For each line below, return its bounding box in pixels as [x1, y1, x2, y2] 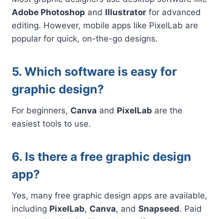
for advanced [146, 7, 201, 17]
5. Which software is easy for [12, 64, 177, 79]
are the [152, 105, 182, 115]
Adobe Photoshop [12, 7, 85, 17]
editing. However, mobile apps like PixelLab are [12, 20, 198, 30]
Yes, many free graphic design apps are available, [12, 190, 207, 200]
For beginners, [12, 105, 70, 115]
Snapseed [138, 203, 179, 214]
